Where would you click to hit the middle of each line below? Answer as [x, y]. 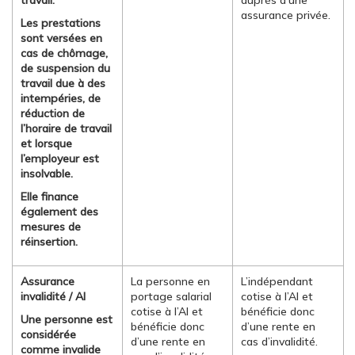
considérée [48, 334]
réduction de [53, 113]
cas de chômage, [64, 53]
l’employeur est [60, 158]
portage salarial [171, 296]
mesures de [51, 227]
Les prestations [61, 23]
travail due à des [63, 83]
